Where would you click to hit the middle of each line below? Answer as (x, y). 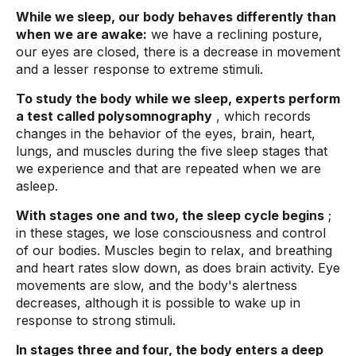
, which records (261, 116)
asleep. (37, 186)
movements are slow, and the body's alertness (157, 285)
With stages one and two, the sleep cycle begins (170, 215)
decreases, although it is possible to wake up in (158, 303)
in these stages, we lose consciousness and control (171, 233)
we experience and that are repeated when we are (168, 168)
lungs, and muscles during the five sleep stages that (172, 151)
